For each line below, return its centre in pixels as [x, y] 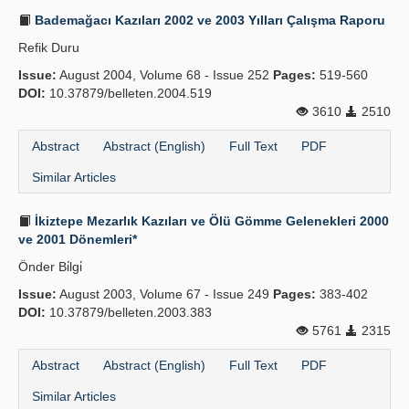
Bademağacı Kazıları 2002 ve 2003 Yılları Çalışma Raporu [208, 20]
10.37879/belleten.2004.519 [129, 93]
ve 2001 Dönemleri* [78, 239]
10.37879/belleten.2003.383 [129, 312]
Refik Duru [49, 47]
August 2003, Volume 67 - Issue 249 [165, 294]
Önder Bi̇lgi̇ [50, 267]
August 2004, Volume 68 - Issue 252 [165, 75]
